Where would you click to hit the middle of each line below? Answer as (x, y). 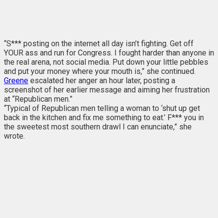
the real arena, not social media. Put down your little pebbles (106, 62)
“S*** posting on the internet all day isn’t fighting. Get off (99, 43)
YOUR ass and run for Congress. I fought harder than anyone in (109, 53)
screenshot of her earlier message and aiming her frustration (107, 90)
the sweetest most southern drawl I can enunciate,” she (98, 127)
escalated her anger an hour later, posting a (102, 80)
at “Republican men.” (39, 99)
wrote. (14, 136)
